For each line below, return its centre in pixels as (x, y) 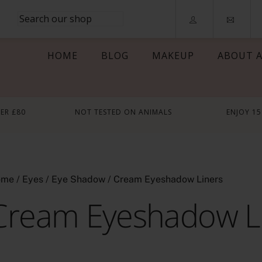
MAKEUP (173, 55)
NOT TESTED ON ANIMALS (123, 112)
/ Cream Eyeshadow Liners (164, 180)
